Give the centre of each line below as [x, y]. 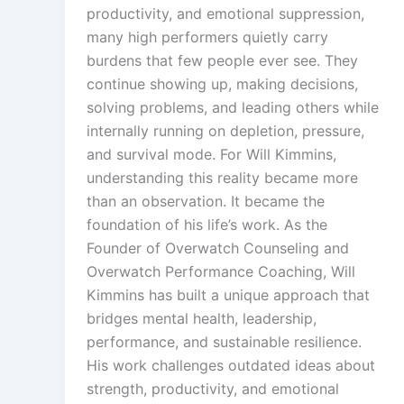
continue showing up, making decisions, [222, 84]
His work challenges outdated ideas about [231, 366]
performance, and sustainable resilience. [224, 342]
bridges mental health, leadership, [202, 319]
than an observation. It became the [206, 202]
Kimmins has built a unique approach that [228, 295]
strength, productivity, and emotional [213, 389]
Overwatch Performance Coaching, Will [221, 272]
